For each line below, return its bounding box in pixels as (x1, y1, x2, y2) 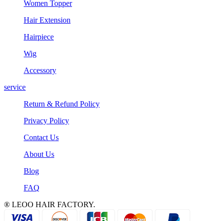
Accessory (24, 66, 56, 74)
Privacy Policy (24, 116, 69, 125)
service (4, 83, 26, 91)
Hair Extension (24, 16, 71, 24)
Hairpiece (24, 33, 54, 41)
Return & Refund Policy (24, 100, 100, 108)
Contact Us (24, 133, 59, 142)
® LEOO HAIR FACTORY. (4, 200, 95, 209)
